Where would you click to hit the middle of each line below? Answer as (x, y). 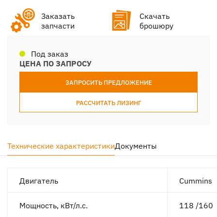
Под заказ (50, 54)
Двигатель (39, 180)
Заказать (58, 16)
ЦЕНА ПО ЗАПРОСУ (55, 63)
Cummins (196, 180)
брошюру (156, 25)
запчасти (58, 25)
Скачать (155, 16)
